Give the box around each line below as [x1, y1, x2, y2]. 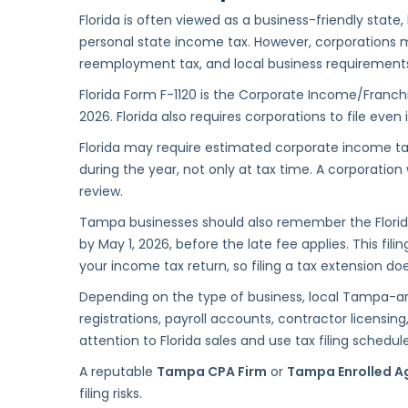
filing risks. [79, 384, 142, 403]
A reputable [79, 362, 157, 382]
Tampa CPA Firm [157, 362, 267, 382]
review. [79, 182, 123, 201]
